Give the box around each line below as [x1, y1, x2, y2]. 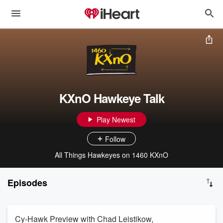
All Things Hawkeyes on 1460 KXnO [55, 150, 168, 160]
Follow [105, 133, 125, 144]
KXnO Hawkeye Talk [59, 90, 164, 107]
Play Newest [97, 114, 135, 124]
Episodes [7, 176, 47, 189]
